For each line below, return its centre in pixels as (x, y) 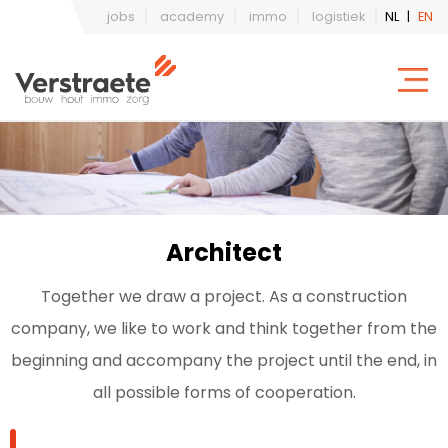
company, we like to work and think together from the (224, 329)
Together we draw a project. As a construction (224, 297)
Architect (224, 253)
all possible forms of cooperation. (224, 393)
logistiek (338, 16)
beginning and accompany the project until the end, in (224, 361)
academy (192, 16)
